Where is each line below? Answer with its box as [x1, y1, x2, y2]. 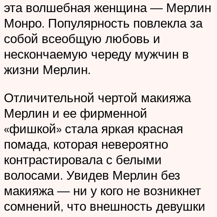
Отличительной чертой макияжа [4, 89, 191, 105]
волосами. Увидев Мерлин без [4, 167, 180, 183]
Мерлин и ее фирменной [4, 105, 147, 121]
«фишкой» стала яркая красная [4, 120, 183, 136]
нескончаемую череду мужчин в [4, 46, 189, 62]
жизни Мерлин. [4, 62, 91, 77]
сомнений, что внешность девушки [4, 198, 205, 214]
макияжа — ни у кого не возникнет [4, 182, 201, 198]
